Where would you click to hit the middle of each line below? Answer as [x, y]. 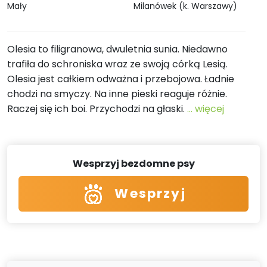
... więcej [206, 109]
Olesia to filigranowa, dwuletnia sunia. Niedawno [117, 49]
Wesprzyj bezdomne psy [133, 164]
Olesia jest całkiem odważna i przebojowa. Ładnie [121, 79]
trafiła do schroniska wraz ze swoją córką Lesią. [117, 64]
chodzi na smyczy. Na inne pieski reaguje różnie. [117, 94]
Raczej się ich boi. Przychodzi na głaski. [97, 109]
